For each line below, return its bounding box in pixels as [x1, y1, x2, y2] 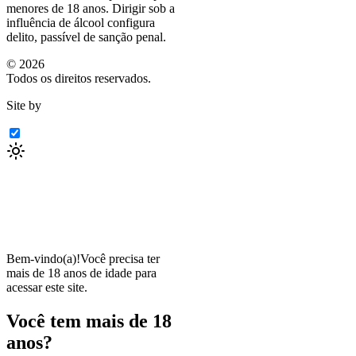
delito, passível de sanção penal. [6, 29, 166, 44]
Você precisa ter [80, 251, 160, 265]
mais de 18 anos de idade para [6, 265, 157, 280]
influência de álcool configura [6, 15, 155, 29]
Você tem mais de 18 [6, 310, 172, 331]
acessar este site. [6, 280, 87, 294]
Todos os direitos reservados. [6, 71, 151, 85]
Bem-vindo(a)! [6, 251, 80, 265]
